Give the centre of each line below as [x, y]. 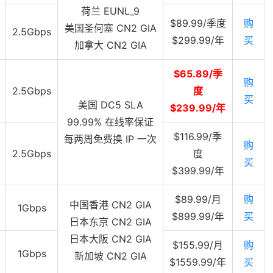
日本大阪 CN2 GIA [110, 239]
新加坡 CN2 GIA [110, 256]
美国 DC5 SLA [110, 105]
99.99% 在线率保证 [110, 122]
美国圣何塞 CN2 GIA [110, 28]
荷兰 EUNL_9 [110, 11]
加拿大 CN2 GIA [110, 45]
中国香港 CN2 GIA [110, 205]
